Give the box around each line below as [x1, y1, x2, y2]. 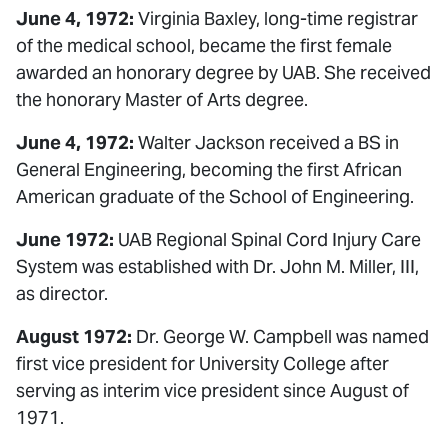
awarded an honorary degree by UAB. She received [16, 61, 431, 84]
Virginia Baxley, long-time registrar [134, 7, 418, 30]
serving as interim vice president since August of [16, 379, 409, 402]
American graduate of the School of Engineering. [16, 185, 414, 208]
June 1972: [16, 228, 114, 251]
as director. [16, 282, 108, 305]
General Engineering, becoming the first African [16, 158, 402, 181]
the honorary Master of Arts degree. [16, 88, 308, 111]
